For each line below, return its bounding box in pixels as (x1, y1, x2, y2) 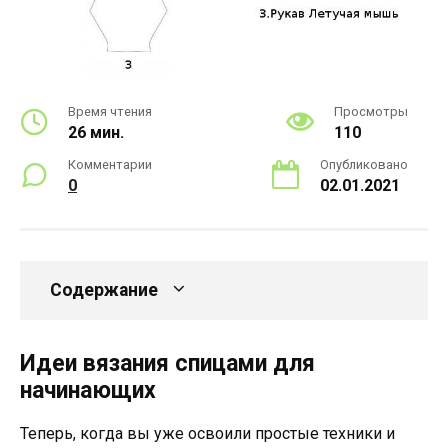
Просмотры (334, 104, 408, 120)
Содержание (50, 280, 158, 301)
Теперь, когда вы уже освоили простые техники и (20, 424, 395, 444)
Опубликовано (320, 157, 408, 173)
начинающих (20, 377, 156, 405)
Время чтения (68, 104, 152, 120)
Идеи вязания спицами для (20, 350, 315, 378)
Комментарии (68, 157, 152, 173)
